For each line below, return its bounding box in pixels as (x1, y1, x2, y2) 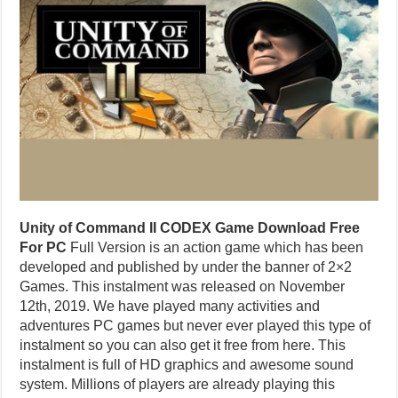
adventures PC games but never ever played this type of (20, 318, 371, 334)
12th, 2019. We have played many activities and (20, 298, 321, 314)
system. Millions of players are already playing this (20, 377, 336, 393)
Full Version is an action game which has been (67, 240, 364, 256)
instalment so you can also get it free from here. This (20, 338, 346, 354)
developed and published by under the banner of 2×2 (20, 259, 353, 275)
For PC (20, 240, 68, 256)
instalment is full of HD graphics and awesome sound (20, 357, 354, 373)
